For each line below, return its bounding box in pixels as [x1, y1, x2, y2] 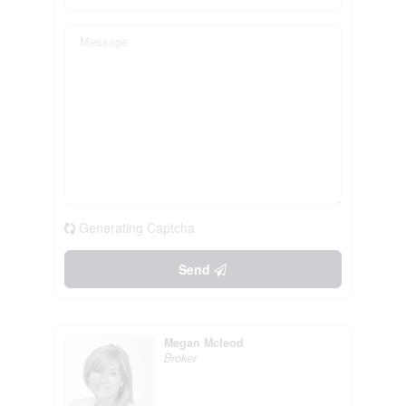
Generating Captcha [78, 218, 195, 237]
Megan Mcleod [163, 334, 244, 351]
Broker [163, 350, 197, 366]
